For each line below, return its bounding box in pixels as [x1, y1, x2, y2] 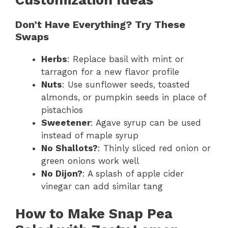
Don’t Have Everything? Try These [15, 18, 185, 31]
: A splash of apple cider [82, 168, 184, 179]
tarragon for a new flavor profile [41, 66, 179, 77]
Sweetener [41, 117, 91, 128]
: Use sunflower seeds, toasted [62, 79, 190, 90]
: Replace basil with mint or [67, 53, 184, 64]
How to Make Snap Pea [15, 206, 173, 222]
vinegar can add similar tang [41, 181, 163, 191]
